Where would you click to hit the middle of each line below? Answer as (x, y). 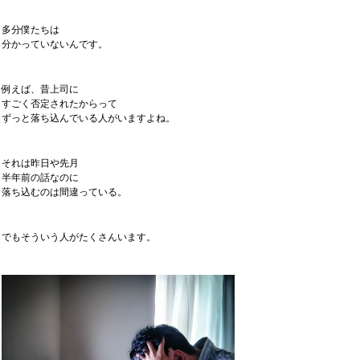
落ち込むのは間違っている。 (64, 192)
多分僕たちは (31, 30)
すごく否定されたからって (59, 104)
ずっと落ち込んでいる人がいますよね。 (88, 118)
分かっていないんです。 (55, 44)
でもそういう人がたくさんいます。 (79, 237)
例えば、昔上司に (40, 89)
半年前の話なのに (40, 178)
